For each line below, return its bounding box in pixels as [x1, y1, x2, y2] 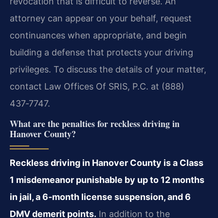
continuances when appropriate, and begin [10, 30, 187, 40]
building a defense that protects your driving [10, 47, 193, 57]
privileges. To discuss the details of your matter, [10, 64, 206, 74]
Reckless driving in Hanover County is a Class [10, 158, 203, 168]
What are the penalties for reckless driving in [10, 117, 180, 130]
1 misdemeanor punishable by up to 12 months [10, 175, 204, 185]
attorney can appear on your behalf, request [10, 13, 192, 23]
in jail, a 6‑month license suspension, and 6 [10, 192, 191, 202]
